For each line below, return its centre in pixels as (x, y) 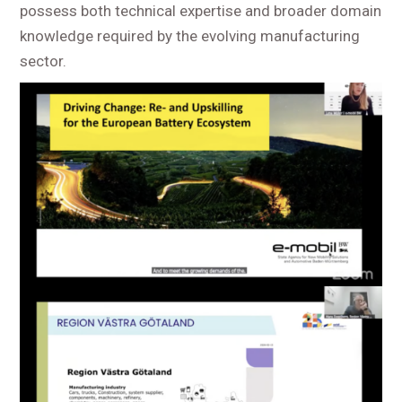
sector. (44, 61)
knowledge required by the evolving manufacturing (190, 36)
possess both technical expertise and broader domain (201, 11)
